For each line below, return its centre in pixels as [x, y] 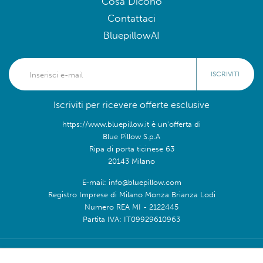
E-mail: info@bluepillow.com [131, 182]
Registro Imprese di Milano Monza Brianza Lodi [131, 195]
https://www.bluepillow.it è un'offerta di [131, 124]
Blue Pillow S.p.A [131, 136]
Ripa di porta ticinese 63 [131, 149]
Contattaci [131, 19]
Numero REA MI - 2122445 [131, 207]
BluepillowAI [131, 36]
